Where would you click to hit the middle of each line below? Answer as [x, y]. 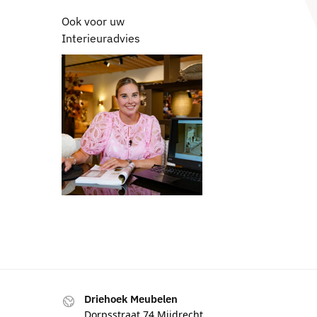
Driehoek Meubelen [131, 299]
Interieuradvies [101, 39]
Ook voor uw [93, 22]
